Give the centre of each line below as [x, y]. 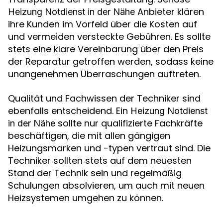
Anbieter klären [169, 11]
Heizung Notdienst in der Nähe [71, 11]
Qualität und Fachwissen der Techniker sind [104, 98]
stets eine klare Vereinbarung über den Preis [106, 49]
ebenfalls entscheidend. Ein [69, 111]
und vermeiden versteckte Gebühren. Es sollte [109, 36]
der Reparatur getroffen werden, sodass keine [111, 61]
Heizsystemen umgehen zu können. [86, 198]
